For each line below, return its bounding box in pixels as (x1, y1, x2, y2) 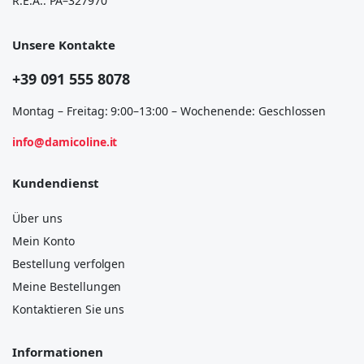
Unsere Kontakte (12, 37, 115, 53)
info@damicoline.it (12, 134, 118, 149)
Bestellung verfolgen (12, 256, 126, 271)
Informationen (12, 344, 103, 360)
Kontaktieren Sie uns (12, 301, 125, 317)
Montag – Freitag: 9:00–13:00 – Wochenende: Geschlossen (12, 103, 327, 119)
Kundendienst (12, 175, 99, 191)
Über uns (12, 210, 63, 226)
